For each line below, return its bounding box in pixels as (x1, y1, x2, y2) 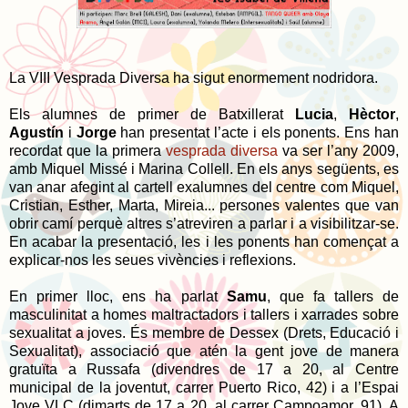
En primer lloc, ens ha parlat (9, 288, 227, 304)
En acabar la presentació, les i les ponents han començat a (9, 233, 399, 250)
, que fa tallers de (266, 288, 400, 304)
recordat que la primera (9, 142, 166, 158)
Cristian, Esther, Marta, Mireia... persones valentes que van (9, 197, 399, 213)
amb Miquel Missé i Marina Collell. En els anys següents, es (9, 160, 399, 177)
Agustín (9, 124, 68, 140)
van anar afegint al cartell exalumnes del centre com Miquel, (9, 178, 399, 195)
